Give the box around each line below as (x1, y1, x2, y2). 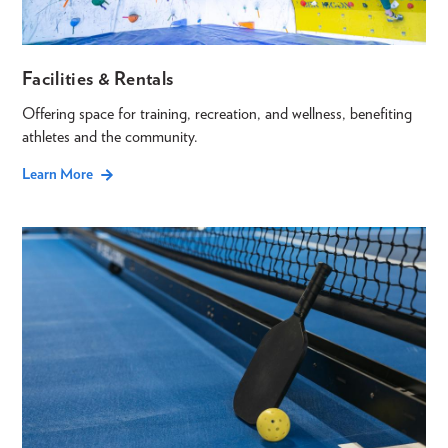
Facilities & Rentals (22, 67, 174, 91)
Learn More (22, 165, 93, 184)
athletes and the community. (22, 127, 198, 147)
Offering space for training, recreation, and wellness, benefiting (22, 104, 412, 124)
